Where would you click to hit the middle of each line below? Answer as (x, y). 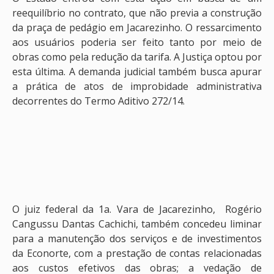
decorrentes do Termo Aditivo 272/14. (98, 101)
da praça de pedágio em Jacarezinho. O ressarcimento (137, 28)
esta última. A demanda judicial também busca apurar (137, 72)
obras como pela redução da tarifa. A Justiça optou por (137, 57)
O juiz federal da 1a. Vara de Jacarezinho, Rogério (137, 209)
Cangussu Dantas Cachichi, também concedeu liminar (137, 224)
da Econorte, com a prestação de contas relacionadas (137, 253)
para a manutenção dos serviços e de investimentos (137, 239)
